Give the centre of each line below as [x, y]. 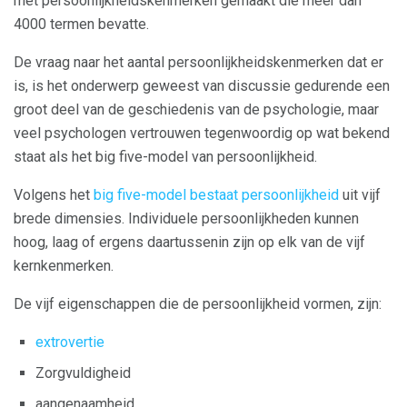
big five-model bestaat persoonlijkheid [216, 194]
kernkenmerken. [64, 265]
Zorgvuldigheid [83, 372]
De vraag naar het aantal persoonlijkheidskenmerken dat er [199, 62]
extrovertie [70, 342]
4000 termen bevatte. [81, 24]
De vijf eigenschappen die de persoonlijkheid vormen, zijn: [198, 303]
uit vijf [360, 194]
